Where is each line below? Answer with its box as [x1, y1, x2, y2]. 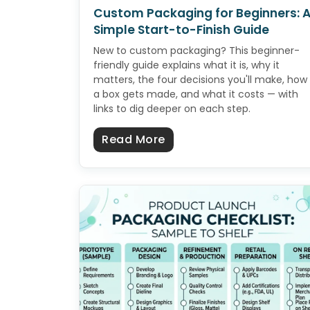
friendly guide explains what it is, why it [93, 58, 280, 73]
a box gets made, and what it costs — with [93, 87, 298, 102]
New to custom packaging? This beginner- [93, 44, 300, 58]
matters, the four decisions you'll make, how [93, 73, 307, 87]
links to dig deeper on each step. [93, 102, 250, 116]
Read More [102, 131, 165, 148]
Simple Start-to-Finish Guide [93, 21, 269, 39]
